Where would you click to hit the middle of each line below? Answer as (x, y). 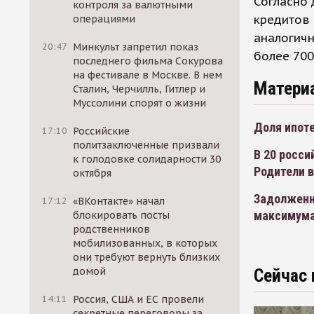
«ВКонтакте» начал (119, 201)
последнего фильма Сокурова (148, 61)
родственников (112, 229)
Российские (102, 131)
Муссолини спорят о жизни (140, 103)
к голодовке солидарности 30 (147, 159)
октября (93, 173)
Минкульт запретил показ (136, 47)
